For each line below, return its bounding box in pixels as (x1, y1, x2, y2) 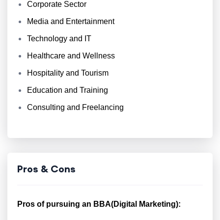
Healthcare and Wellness (27, 52, 115, 60)
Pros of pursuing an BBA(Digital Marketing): (17, 200, 181, 208)
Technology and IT (27, 34, 91, 43)
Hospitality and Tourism (27, 69, 109, 77)
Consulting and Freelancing (27, 103, 124, 111)
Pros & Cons (17, 163, 76, 175)
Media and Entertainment (27, 17, 114, 26)
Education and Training (27, 86, 108, 94)
